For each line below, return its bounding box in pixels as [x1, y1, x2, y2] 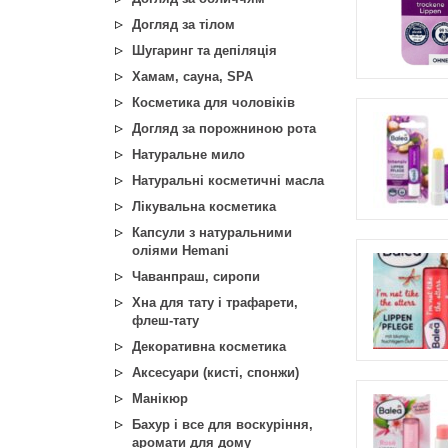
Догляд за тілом [132, 17, 235, 32]
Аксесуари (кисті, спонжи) [132, 365, 299, 380]
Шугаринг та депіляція [132, 43, 277, 58]
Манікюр [132, 391, 188, 406]
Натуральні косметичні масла [132, 173, 324, 188]
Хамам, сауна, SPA [132, 69, 253, 84]
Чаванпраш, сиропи [132, 269, 260, 284]
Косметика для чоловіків [132, 95, 295, 110]
